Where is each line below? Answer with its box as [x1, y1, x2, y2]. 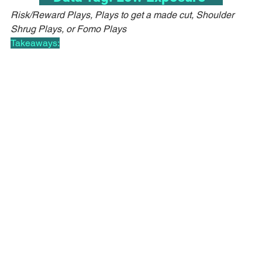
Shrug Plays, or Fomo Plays [11, 23, 126, 35]
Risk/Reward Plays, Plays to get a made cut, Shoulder [11, 9, 236, 20]
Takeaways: [11, 37, 60, 49]
